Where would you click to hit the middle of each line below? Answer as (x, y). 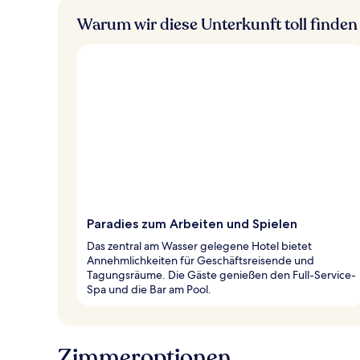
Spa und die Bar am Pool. (149, 289)
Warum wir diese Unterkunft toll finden (217, 24)
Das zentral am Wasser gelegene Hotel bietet (199, 245)
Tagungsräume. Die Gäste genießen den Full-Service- (221, 274)
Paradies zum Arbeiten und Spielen (192, 223)
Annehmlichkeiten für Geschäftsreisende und (200, 260)
